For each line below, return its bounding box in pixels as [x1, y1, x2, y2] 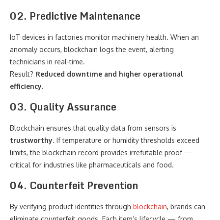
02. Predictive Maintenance [10, 8, 140, 24]
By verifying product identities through [10, 202, 133, 211]
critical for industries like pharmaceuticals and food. [10, 161, 174, 169]
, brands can [167, 202, 205, 211]
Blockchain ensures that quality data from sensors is [10, 124, 176, 132]
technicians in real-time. [10, 57, 85, 66]
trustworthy [10, 136, 53, 144]
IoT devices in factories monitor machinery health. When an [10, 33, 199, 41]
